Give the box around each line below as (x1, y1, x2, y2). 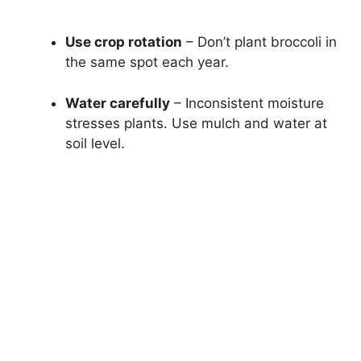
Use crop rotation (65, 34, 182, 51)
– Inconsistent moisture (170, 94, 324, 111)
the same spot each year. (65, 54, 229, 71)
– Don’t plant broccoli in (182, 34, 337, 51)
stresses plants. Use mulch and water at (65, 114, 327, 131)
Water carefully (65, 94, 170, 111)
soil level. (65, 135, 125, 151)
